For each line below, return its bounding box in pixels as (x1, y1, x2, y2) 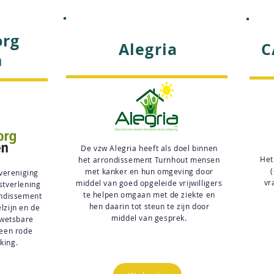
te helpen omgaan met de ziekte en (83, 190, 215, 199)
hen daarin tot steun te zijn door (89, 201, 210, 211)
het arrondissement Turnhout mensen (78, 155, 220, 165)
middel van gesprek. (111, 213, 187, 223)
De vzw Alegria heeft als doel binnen (81, 143, 218, 153)
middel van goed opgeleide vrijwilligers (76, 178, 223, 188)
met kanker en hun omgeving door (85, 166, 213, 176)
